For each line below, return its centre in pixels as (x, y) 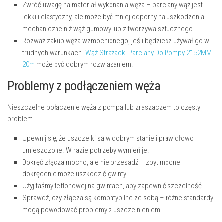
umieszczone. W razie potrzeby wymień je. (86, 150)
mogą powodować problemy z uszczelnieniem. (92, 210)
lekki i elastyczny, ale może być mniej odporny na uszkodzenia (113, 17)
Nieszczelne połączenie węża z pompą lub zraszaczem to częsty (104, 107)
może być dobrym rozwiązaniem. (84, 65)
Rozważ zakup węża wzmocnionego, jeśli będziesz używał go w (116, 41)
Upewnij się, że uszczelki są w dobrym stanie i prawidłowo (108, 139)
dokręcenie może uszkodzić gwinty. (75, 174)
